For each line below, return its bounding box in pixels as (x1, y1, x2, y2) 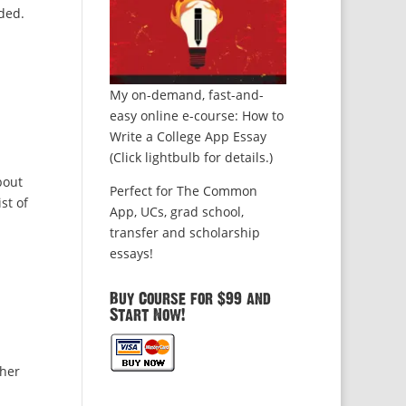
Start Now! (109, 307, 185, 324)
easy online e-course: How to (109, 107, 284, 125)
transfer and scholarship (109, 224, 260, 242)
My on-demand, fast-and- (109, 86, 264, 104)
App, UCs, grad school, (109, 203, 244, 221)
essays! (109, 245, 153, 263)
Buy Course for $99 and (109, 291, 271, 308)
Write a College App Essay (109, 128, 266, 146)
